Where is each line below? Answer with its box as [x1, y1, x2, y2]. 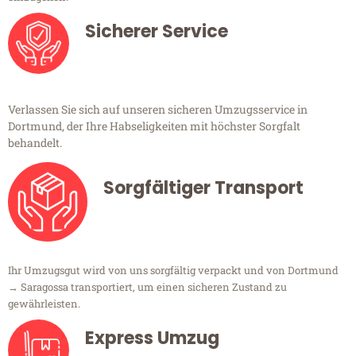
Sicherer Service [85, 19, 228, 44]
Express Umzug [85, 326, 219, 351]
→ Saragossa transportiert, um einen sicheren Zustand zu [8, 280, 287, 295]
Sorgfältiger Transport [103, 176, 304, 201]
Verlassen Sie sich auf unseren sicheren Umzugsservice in [8, 102, 308, 118]
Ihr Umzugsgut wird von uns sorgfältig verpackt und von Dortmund [8, 263, 339, 278]
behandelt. [8, 135, 62, 151]
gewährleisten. [8, 296, 80, 311]
